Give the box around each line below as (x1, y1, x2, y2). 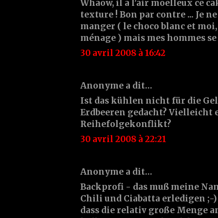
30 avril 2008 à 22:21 (80, 133, 166, 145)
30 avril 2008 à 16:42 (80, 47, 165, 58)
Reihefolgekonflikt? (80, 118, 171, 129)
